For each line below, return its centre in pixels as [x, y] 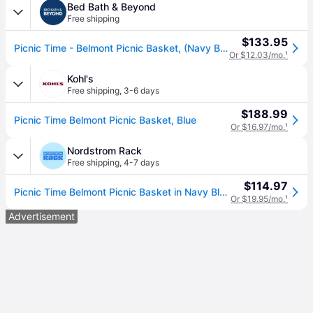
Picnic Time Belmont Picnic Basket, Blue [105, 120]
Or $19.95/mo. [258, 199]
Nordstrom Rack [104, 151]
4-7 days [141, 162]
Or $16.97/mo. [258, 127]
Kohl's [80, 79]
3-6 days [141, 90]
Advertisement [42, 216]
